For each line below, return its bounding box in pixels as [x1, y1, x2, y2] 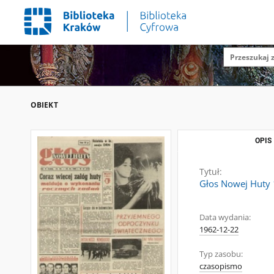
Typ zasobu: [199, 249, 243, 259]
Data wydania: [199, 212, 251, 223]
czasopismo [199, 261, 242, 272]
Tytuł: [199, 166, 222, 177]
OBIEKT [31, 100, 58, 110]
